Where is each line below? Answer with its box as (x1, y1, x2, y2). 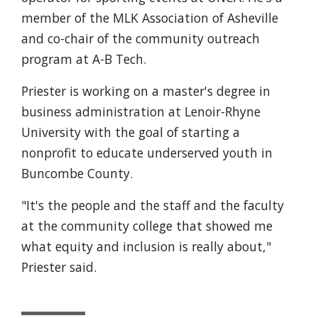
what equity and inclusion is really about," (21, 238, 271, 255)
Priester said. (21, 258, 97, 275)
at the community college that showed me (21, 217, 273, 234)
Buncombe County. (21, 165, 133, 182)
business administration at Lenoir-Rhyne (21, 103, 261, 120)
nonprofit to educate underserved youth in (21, 144, 273, 161)
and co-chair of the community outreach (21, 30, 260, 47)
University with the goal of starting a (21, 124, 240, 141)
